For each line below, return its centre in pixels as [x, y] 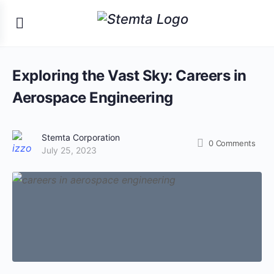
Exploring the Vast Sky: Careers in [129, 76]
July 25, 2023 [69, 150]
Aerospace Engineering [93, 98]
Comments [235, 143]
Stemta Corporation [81, 137]
